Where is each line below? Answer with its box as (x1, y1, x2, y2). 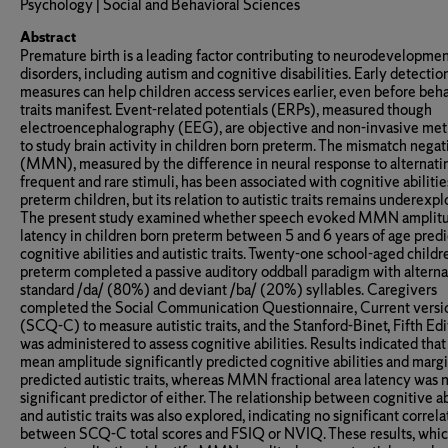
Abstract (20, 28, 76, 46)
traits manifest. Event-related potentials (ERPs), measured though (20, 99, 432, 120)
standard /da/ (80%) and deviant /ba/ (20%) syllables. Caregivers (20, 279, 437, 300)
